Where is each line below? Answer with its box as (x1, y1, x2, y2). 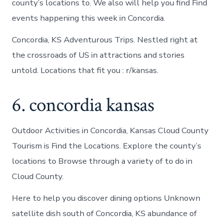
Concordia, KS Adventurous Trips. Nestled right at (12, 34, 198, 46)
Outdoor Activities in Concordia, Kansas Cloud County (12, 125, 209, 137)
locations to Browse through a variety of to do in (12, 155, 193, 167)
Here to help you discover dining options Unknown (12, 192, 201, 204)
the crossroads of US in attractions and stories (12, 49, 185, 61)
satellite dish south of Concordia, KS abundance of (12, 208, 197, 220)
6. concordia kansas (12, 92, 154, 118)
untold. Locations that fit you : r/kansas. (12, 65, 159, 76)
